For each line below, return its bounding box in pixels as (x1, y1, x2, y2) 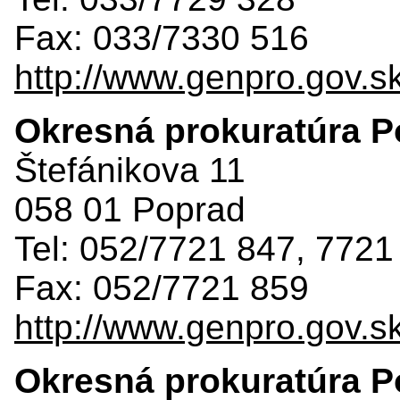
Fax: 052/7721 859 (14, 268, 309, 307)
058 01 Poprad (14, 189, 246, 229)
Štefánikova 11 (14, 150, 246, 189)
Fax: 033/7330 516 (14, 18, 309, 57)
